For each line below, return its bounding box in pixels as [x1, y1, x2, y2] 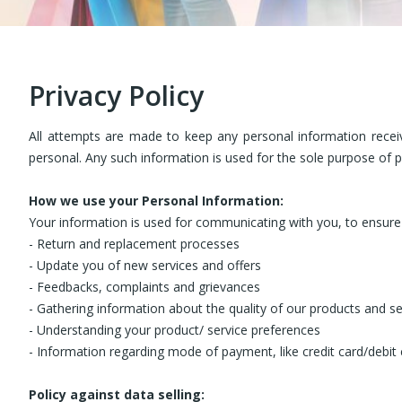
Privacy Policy [29, 77, 204, 114]
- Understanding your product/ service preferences [29, 321, 320, 338]
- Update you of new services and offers [29, 257, 261, 274]
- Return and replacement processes [29, 235, 240, 252]
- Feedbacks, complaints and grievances [29, 278, 260, 295]
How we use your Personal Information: [29, 192, 284, 209]
